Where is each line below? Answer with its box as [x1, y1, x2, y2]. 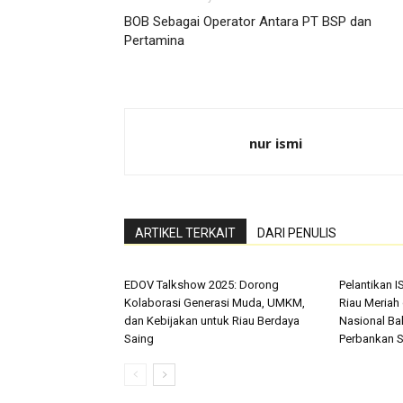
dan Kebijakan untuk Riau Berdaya [124, 314, 300, 327]
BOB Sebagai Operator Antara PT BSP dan [124, 13, 372, 30]
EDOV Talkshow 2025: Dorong [124, 278, 279, 291]
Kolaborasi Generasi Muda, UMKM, [124, 296, 305, 309]
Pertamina [124, 32, 184, 49]
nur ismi [249, 134, 302, 152]
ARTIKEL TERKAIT [135, 226, 236, 240]
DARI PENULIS [257, 226, 336, 240]
